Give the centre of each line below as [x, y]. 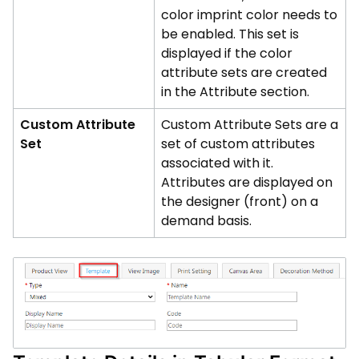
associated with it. [217, 163]
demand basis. [206, 220]
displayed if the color [227, 53]
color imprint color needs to [249, 14]
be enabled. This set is [230, 34]
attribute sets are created [244, 72]
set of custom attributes [238, 143]
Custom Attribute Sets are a [250, 124]
